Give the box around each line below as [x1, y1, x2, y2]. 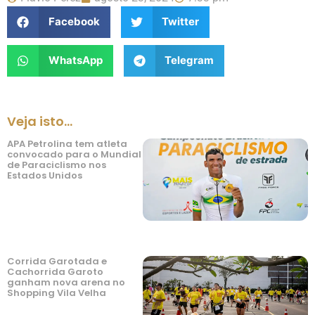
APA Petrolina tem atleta [7, 136, 127, 150]
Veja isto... [7, 112, 72, 130]
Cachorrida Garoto [7, 265, 103, 279]
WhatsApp [48, 53, 103, 67]
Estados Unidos [7, 168, 82, 182]
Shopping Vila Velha [7, 286, 106, 300]
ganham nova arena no [7, 276, 125, 290]
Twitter [162, 15, 199, 29]
